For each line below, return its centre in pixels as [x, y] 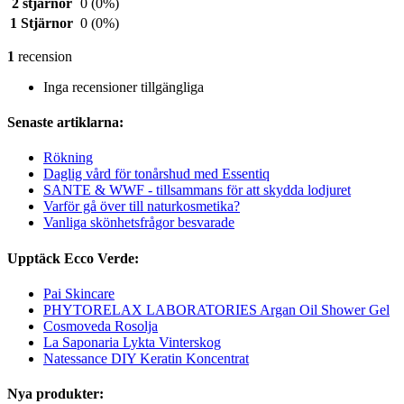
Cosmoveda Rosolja [101, 326]
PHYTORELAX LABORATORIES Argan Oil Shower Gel [216, 309]
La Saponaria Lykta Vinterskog [132, 342]
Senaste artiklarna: [65, 123]
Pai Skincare [79, 293]
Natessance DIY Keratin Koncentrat [146, 358]
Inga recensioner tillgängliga [124, 87]
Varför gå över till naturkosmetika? [142, 207]
